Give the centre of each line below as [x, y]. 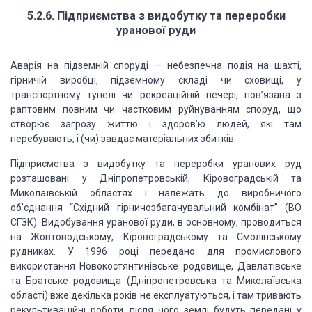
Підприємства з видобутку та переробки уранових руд [156, 164]
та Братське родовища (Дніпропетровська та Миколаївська [156, 281]
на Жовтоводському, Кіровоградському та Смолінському [156, 237]
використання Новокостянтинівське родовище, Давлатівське [156, 266]
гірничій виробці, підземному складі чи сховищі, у [156, 80]
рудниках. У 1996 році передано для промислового [156, 251]
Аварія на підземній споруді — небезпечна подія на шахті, [156, 65]
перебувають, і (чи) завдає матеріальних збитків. [123, 139]
